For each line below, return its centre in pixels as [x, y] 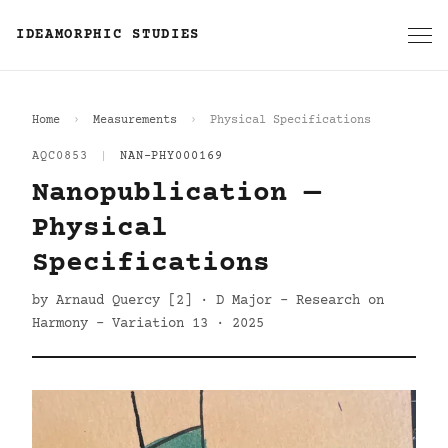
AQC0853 [60, 156]
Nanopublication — [176, 194]
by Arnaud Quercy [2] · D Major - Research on [208, 301]
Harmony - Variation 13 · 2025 [148, 324]
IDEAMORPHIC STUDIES [108, 35]
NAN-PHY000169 [171, 156]
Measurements [135, 120]
